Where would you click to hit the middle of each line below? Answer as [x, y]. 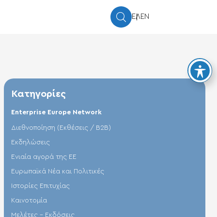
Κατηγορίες [39, 94]
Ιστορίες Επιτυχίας [40, 186]
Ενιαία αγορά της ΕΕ [44, 157]
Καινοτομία [29, 200]
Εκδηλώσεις [31, 142]
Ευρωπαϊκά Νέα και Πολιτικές [58, 171]
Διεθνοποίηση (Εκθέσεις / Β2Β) [61, 128]
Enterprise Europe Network [56, 112]
